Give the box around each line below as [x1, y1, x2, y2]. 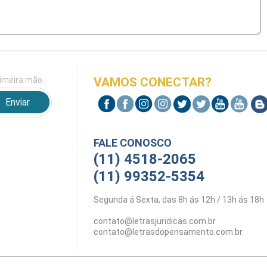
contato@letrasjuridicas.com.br [94, 216, 216, 226]
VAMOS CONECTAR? [94, 75, 212, 89]
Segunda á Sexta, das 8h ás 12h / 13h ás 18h [94, 195, 264, 204]
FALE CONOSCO [94, 136, 172, 149]
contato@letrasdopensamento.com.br [94, 227, 243, 237]
